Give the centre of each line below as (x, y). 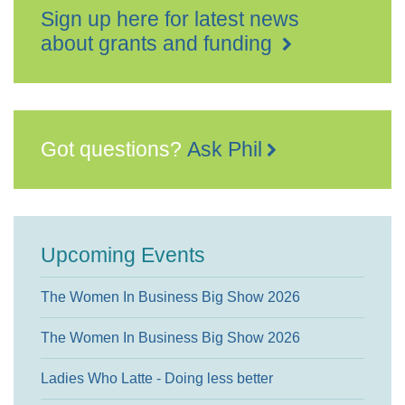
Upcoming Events (123, 255)
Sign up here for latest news (170, 19)
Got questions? (114, 149)
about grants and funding (159, 43)
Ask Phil (225, 149)
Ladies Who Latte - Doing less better (157, 378)
